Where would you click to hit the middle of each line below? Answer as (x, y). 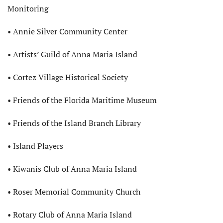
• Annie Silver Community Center (67, 32)
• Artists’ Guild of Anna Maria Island (72, 55)
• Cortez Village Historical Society (68, 77)
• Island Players (35, 146)
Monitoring (28, 9)
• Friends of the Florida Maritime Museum (82, 100)
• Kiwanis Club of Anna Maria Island (72, 169)
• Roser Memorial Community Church (74, 192)
